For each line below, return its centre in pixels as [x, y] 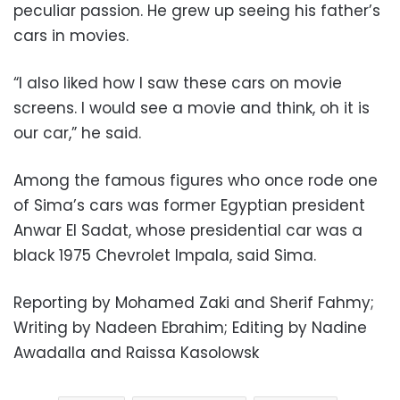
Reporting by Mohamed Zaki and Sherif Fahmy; [194, 302]
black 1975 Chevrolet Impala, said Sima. [165, 255]
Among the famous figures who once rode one [196, 180]
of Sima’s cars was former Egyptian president [189, 205]
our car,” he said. [77, 133]
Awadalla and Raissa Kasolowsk [136, 352]
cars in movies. [71, 35]
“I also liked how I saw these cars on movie [178, 83]
